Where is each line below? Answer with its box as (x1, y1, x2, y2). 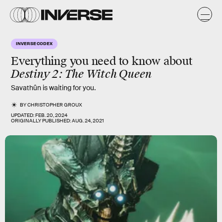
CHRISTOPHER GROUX (27, 102, 83, 108)
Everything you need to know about (11, 54, 192, 68)
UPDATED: (11, 112, 35, 118)
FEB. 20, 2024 (35, 112, 67, 118)
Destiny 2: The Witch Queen (11, 67, 152, 81)
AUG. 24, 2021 (72, 117, 104, 124)
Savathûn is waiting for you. (11, 83, 96, 92)
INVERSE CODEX (16, 40, 53, 46)
